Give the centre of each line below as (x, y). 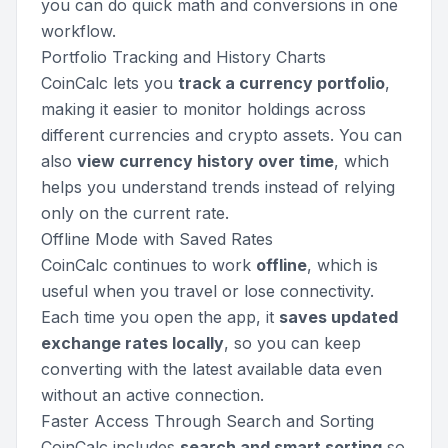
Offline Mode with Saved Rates (157, 238)
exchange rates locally (132, 342)
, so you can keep (292, 342)
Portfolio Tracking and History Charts (183, 56)
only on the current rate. (135, 212)
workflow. (78, 30)
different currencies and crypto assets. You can (221, 134)
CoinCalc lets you (109, 82)
